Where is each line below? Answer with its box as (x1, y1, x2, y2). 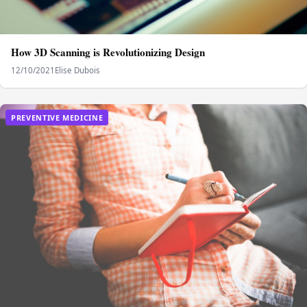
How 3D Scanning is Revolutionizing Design (11, 44, 205, 60)
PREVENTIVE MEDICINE (11, 112, 103, 123)
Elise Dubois (55, 64, 100, 75)
